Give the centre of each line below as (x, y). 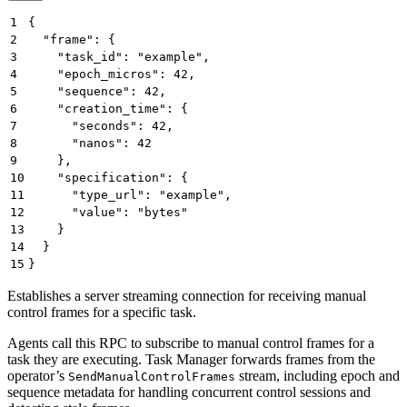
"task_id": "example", (119, 56)
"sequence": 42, (97, 91)
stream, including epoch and (318, 375)
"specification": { (108, 177)
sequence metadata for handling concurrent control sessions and (189, 392)
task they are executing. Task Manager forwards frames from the (191, 359)
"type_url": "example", (130, 194)
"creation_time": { (108, 108)
